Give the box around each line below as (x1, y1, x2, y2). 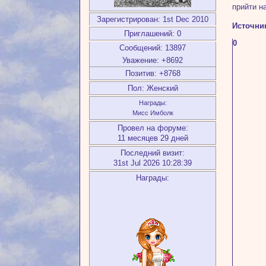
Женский (144, 84, 178, 93)
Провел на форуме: (117, 123, 188, 133)
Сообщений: (119, 43, 163, 53)
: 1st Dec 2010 (158, 15, 209, 24)
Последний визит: (121, 148, 185, 158)
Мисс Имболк (132, 109, 173, 117)
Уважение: (122, 56, 160, 65)
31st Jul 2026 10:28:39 (113, 159, 192, 168)
